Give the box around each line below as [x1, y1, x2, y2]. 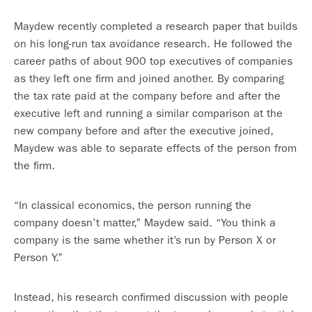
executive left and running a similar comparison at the [14, 107, 283, 120]
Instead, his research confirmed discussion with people [14, 290, 288, 304]
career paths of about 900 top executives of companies [14, 54, 292, 68]
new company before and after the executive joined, [14, 124, 273, 137]
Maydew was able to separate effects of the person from [14, 141, 297, 155]
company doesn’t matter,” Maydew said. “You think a [14, 216, 276, 229]
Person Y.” [14, 251, 63, 264]
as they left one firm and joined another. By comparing [14, 72, 284, 85]
